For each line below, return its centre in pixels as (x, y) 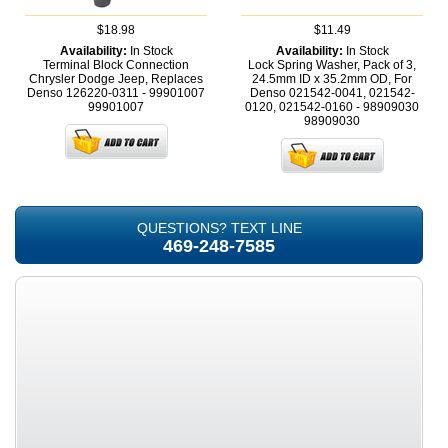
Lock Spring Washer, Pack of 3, (332, 65)
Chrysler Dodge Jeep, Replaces (116, 79)
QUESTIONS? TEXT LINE (219, 228)
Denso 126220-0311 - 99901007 (116, 93)
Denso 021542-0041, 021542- (332, 93)
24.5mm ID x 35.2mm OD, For (332, 79)
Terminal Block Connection (116, 65)
